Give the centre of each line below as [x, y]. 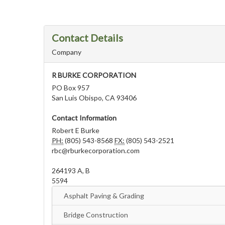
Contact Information [84, 118]
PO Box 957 [71, 88]
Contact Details [87, 38]
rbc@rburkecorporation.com [96, 150]
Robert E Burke [76, 130]
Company [67, 52]
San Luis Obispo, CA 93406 [94, 98]
